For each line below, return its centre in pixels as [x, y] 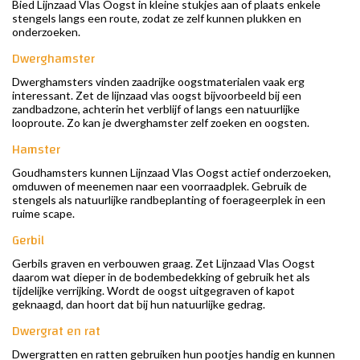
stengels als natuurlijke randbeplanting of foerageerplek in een [169, 200]
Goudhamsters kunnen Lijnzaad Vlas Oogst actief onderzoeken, [172, 173]
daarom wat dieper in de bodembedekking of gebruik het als [161, 277]
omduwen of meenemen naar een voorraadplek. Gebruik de [160, 186]
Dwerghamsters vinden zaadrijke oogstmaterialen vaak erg [158, 82]
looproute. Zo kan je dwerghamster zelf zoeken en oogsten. [161, 123]
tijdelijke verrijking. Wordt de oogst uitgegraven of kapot [153, 291]
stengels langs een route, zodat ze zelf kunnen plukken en [157, 18]
